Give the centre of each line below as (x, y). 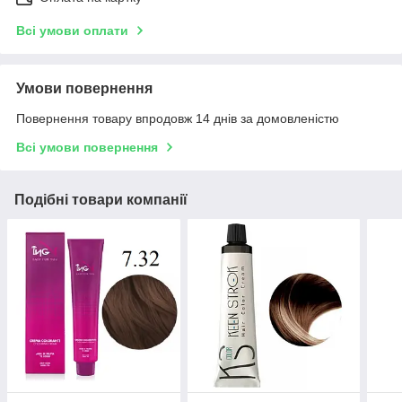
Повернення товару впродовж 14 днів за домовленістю (178, 119)
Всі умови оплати (72, 31)
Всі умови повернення (87, 148)
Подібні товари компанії (101, 200)
